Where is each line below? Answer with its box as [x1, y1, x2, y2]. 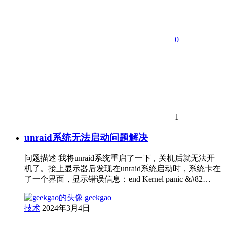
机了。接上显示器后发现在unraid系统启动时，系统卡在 [24, 164, 221, 173]
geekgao [85, 193, 111, 202]
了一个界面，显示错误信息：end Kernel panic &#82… [24, 175, 211, 184]
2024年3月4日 [42, 204, 90, 213]
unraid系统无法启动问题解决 [24, 132, 148, 143]
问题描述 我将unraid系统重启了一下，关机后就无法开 [24, 154, 215, 163]
